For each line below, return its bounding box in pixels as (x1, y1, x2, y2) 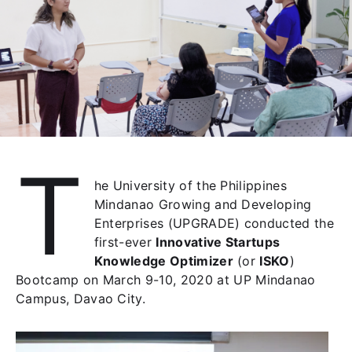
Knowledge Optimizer (93, 252, 233, 269)
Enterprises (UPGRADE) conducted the (93, 214, 334, 231)
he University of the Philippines (93, 177, 288, 193)
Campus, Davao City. (16, 290, 146, 306)
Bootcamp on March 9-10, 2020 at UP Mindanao (16, 271, 316, 288)
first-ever (93, 233, 156, 250)
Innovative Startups (156, 233, 280, 250)
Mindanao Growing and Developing (93, 196, 312, 212)
